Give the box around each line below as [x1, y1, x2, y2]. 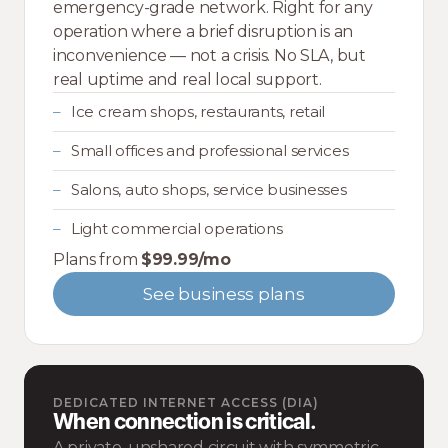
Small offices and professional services [71, 141, 349, 160]
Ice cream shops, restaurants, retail [71, 102, 326, 121]
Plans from [53, 250, 142, 269]
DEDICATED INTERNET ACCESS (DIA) [53, 395, 319, 410]
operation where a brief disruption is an [53, 22, 354, 41]
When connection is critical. [53, 412, 316, 435]
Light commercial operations [71, 219, 283, 238]
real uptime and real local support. [53, 70, 322, 89]
